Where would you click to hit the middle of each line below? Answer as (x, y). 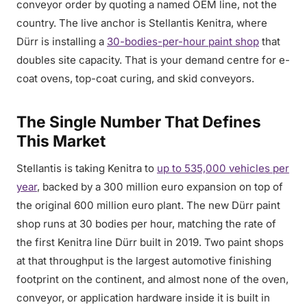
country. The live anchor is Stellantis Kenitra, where (142, 23)
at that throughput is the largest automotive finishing (144, 261)
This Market (61, 141)
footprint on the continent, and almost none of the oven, (152, 279)
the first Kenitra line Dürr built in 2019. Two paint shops (150, 242)
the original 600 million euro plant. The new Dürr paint (148, 205)
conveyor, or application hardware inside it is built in (143, 298)
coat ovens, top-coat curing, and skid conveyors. (135, 78)
